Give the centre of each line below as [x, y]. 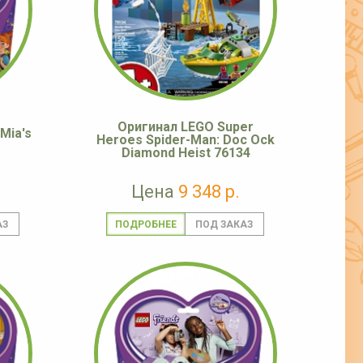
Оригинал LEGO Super [186, 127]
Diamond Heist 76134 [186, 153]
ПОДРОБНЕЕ [145, 225]
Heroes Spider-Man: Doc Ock [186, 140]
